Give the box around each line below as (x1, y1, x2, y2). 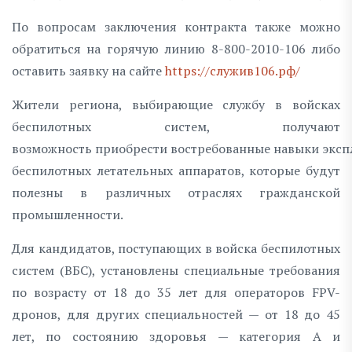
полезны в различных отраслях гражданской (12, 183, 340, 201)
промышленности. (12, 205, 123, 223)
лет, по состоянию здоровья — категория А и (12, 327, 340, 345)
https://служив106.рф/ (165, 61, 300, 79)
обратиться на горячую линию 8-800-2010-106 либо (12, 39, 340, 57)
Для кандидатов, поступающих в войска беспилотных (12, 239, 340, 257)
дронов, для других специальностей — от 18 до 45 (12, 305, 340, 323)
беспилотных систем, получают (12, 117, 340, 135)
